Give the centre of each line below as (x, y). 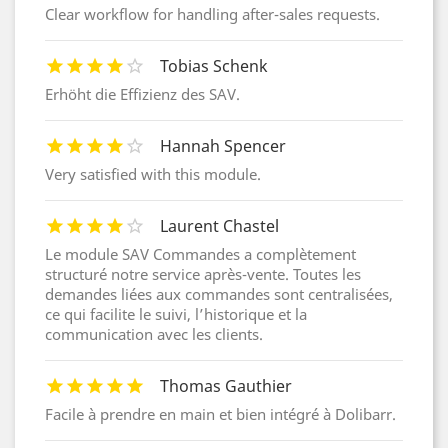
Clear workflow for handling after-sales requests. (212, 14)
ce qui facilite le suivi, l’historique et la (176, 314)
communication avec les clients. (154, 334)
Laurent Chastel (219, 226)
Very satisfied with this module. (153, 174)
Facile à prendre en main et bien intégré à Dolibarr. (220, 414)
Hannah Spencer (223, 146)
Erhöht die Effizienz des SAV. (142, 94)
